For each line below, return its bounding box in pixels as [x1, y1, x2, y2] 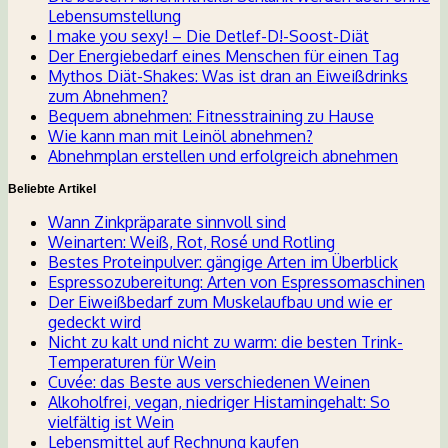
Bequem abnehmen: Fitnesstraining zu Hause [48, 106, 374, 127]
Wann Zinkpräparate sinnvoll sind [48, 212, 286, 233]
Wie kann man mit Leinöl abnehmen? [48, 126, 313, 147]
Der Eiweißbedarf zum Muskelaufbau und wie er [48, 292, 392, 313]
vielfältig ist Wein [48, 412, 174, 433]
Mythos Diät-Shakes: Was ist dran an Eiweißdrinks [48, 66, 408, 87]
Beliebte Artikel [8, 182, 96, 197]
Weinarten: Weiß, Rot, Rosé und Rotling [48, 232, 335, 253]
